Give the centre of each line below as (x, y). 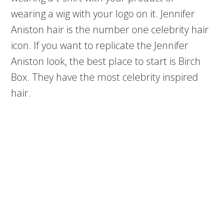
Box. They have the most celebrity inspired (105, 77)
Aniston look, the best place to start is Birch (106, 61)
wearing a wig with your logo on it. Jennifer (103, 14)
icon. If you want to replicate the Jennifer (100, 45)
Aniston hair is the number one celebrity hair (110, 29)
